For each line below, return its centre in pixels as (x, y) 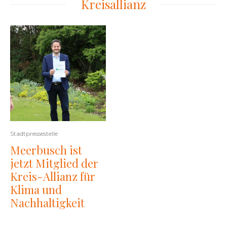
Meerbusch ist (46, 150)
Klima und (36, 190)
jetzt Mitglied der (54, 163)
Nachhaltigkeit (47, 203)
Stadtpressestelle (34, 134)
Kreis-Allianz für (53, 176)
